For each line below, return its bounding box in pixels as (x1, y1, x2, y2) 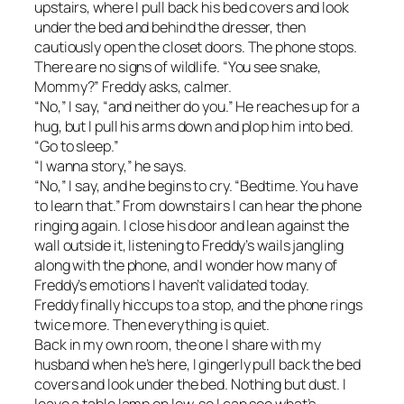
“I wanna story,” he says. (34, 156, 187, 177)
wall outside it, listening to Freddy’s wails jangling (34, 235, 344, 256)
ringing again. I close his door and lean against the (34, 216, 349, 236)
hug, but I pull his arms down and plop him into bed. (34, 116, 353, 137)
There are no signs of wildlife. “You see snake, (34, 57, 322, 78)
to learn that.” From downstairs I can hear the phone (34, 196, 362, 216)
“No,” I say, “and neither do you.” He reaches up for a (34, 96, 360, 117)
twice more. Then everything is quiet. (34, 315, 271, 335)
